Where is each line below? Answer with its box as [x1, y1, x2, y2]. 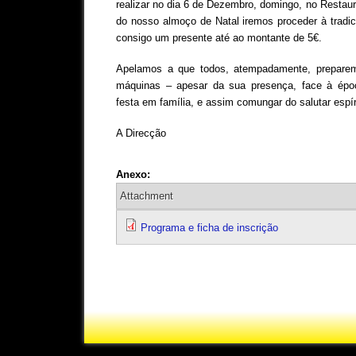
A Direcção [115, 127, 166, 140]
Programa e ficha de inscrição [140, 222, 278, 234]
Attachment [119, 190, 173, 203]
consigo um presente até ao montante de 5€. [115, 32, 322, 44]
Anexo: [115, 168, 153, 181]
